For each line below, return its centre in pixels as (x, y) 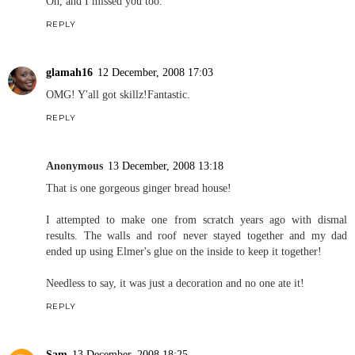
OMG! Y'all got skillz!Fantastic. (118, 95)
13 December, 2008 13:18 (166, 166)
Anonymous (74, 166)
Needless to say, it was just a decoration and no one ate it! (175, 283)
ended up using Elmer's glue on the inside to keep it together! (184, 252)
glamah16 (69, 73)
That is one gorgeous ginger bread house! (139, 188)
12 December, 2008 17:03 (155, 73)
